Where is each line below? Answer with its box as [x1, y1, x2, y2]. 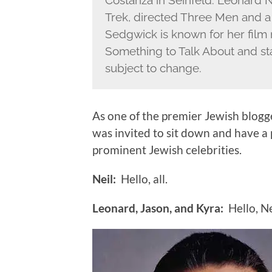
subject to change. [104, 61, 202, 75]
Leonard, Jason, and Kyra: [92, 201, 223, 216]
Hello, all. [116, 172, 168, 186]
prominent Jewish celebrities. [92, 143, 242, 157]
